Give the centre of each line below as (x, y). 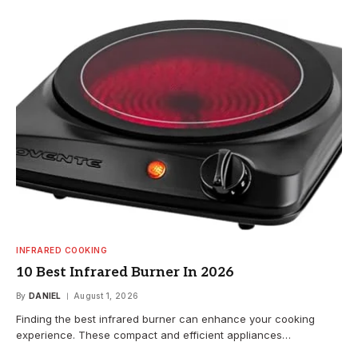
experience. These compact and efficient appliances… (153, 334)
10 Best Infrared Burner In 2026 (125, 272)
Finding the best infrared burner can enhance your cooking (165, 318)
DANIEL (45, 295)
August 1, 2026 (106, 295)
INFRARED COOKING (62, 250)
